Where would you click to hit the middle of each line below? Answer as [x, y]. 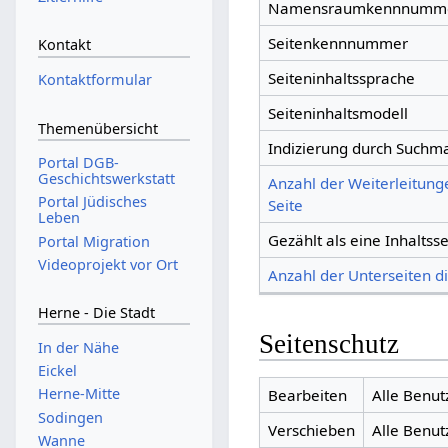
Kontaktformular [94, 80]
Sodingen [70, 417]
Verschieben [311, 429]
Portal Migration [93, 241]
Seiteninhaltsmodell [337, 113]
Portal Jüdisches [92, 202]
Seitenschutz [329, 344]
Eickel [57, 371]
